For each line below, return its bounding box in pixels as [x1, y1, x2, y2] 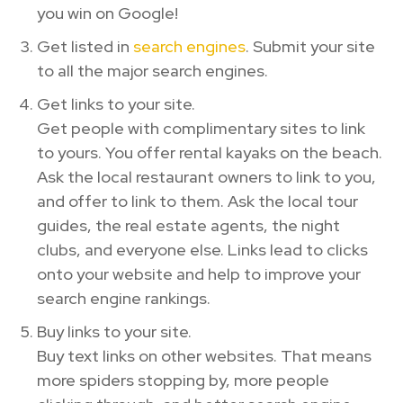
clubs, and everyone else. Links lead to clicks [37, 238, 368, 260]
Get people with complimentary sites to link [37, 117, 365, 139]
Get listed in [37, 35, 133, 57]
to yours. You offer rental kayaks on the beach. [37, 141, 382, 163]
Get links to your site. [37, 93, 195, 114]
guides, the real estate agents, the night [37, 214, 340, 236]
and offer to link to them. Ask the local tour [37, 190, 358, 211]
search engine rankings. [37, 287, 210, 309]
